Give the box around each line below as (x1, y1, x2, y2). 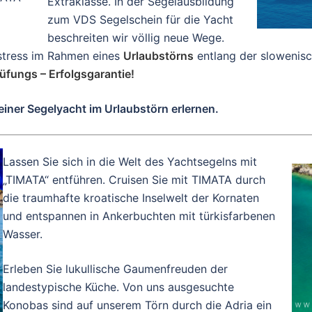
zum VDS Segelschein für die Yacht (47, 12, 233, 26)
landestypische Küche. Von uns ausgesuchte (3, 279, 234, 294)
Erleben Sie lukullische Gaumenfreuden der (3, 261, 228, 276)
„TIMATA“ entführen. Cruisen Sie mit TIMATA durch (3, 172, 265, 187)
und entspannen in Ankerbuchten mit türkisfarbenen (3, 208, 275, 223)
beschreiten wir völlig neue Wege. (47, 30, 224, 45)
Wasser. (3, 226, 42, 241)
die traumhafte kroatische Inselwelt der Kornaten (3, 190, 259, 205)
